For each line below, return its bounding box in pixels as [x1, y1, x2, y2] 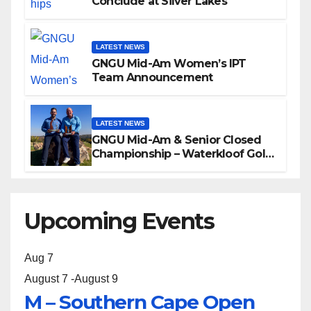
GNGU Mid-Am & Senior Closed [92, 133, 262, 146]
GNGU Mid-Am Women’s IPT [92, 56, 246, 70]
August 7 [24, 273, 68, 285]
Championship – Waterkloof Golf [92, 146, 269, 160]
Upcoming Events [24, 208, 214, 235]
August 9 [74, 273, 118, 285]
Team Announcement [92, 70, 213, 84]
